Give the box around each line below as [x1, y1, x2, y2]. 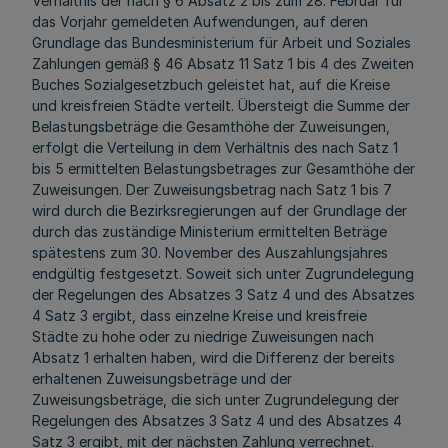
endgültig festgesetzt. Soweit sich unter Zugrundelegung [32, 265, 414, 282]
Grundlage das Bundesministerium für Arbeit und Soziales [32, 34, 411, 51]
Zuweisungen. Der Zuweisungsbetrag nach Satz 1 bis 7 [32, 181, 392, 198]
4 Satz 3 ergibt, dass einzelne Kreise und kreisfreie [32, 307, 367, 324]
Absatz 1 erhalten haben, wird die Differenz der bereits [32, 349, 395, 366]
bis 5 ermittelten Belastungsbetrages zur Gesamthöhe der [32, 160, 415, 177]
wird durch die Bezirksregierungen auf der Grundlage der [32, 202, 407, 219]
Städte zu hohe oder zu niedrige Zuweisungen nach [32, 328, 374, 345]
